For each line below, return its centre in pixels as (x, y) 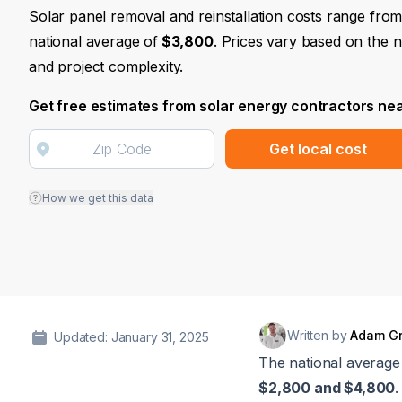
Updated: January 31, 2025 (131, 337)
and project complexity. (106, 66)
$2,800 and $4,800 (327, 388)
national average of (93, 41)
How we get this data (98, 198)
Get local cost (319, 149)
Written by (319, 335)
